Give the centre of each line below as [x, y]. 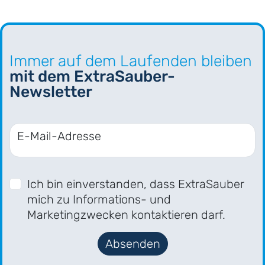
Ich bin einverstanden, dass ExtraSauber [136, 184]
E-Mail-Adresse [59, 136]
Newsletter [51, 92]
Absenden [132, 244]
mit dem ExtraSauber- [92, 77]
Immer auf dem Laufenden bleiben [131, 61]
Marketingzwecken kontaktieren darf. [126, 215]
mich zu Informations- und [99, 200]
